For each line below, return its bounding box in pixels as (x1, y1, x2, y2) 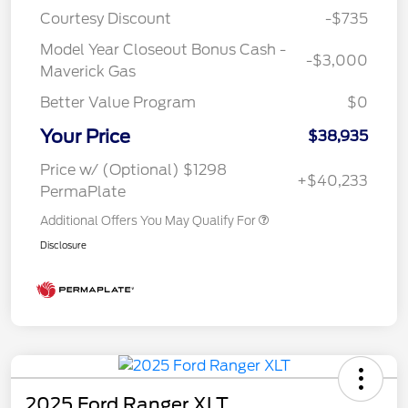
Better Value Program (40, 93, 196, 111)
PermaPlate (40, 182, 126, 200)
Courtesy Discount (40, 9, 171, 27)
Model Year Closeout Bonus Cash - (40, 40, 286, 58)
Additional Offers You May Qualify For (40, 213, 256, 228)
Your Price (40, 125, 130, 148)
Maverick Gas (40, 62, 136, 80)
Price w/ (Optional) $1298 (40, 160, 227, 178)
